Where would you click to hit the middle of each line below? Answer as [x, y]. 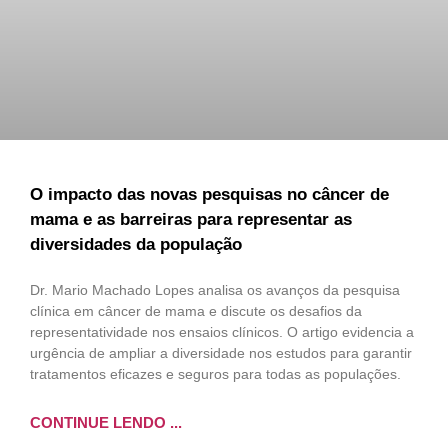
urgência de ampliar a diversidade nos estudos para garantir [221, 352]
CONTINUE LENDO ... [106, 422]
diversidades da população [136, 244]
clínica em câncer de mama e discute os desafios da [196, 310]
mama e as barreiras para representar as [191, 219]
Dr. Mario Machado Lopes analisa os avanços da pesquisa [215, 289]
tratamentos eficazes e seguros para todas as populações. [215, 373]
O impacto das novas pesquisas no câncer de [209, 194]
